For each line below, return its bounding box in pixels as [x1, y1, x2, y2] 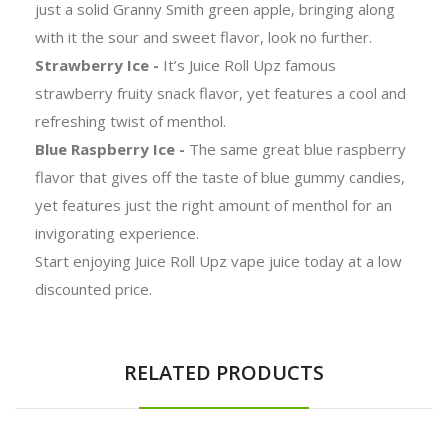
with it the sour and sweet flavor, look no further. [35, 26, 372, 47]
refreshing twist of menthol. [35, 110, 226, 131]
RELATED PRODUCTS [124, 358, 324, 386]
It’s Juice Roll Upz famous [163, 54, 336, 75]
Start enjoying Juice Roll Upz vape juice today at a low [35, 250, 402, 271]
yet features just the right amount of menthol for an [35, 194, 392, 215]
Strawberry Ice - [35, 54, 163, 75]
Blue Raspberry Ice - [35, 138, 189, 159]
